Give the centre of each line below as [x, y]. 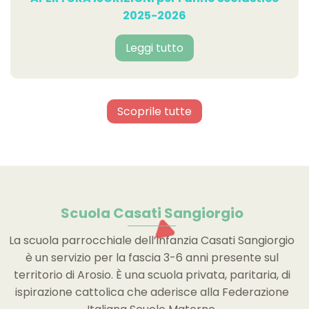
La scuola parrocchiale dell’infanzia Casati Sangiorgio [152, 240]
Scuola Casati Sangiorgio [152, 213]
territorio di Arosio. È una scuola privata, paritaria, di [152, 275]
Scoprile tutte [154, 111]
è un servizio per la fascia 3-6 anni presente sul [152, 257]
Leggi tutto [154, 48]
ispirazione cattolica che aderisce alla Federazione [152, 292]
